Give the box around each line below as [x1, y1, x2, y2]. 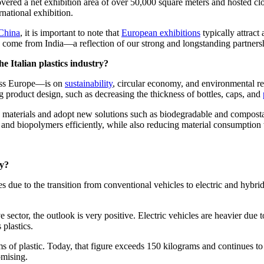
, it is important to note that [20, 27, 121, 38]
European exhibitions [121, 27, 200, 38]
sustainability [65, 78, 113, 88]
